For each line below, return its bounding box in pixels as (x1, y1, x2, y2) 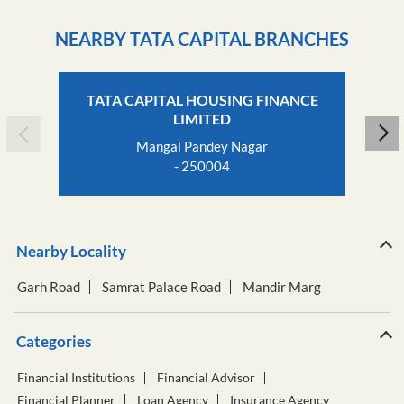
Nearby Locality (16, 242, 126, 262)
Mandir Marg (243, 279, 321, 296)
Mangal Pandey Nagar (136, 138, 268, 155)
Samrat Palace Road (102, 279, 221, 296)
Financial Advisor (157, 370, 255, 386)
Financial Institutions (17, 370, 135, 386)
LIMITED (173, 110, 231, 128)
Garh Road (17, 279, 80, 296)
